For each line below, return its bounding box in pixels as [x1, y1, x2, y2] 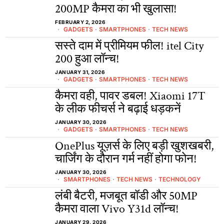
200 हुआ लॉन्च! [55, 51, 119, 66]
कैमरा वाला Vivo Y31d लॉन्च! [55, 201, 179, 216]
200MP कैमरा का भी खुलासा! [55, 1, 177, 16]
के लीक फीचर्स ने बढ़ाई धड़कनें [55, 101, 181, 116]
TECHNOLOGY [158, 175, 201, 183]
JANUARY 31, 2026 [55, 69, 105, 75]
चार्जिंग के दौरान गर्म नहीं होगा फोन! [55, 151, 197, 166]
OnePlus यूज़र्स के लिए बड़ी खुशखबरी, [55, 138, 214, 153]
